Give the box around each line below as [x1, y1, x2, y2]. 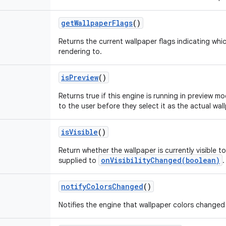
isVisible [61, 127, 98, 137]
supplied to [59, 156, 98, 165]
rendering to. [59, 47, 102, 56]
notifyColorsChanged [61, 182, 143, 191]
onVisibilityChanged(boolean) [101, 155, 220, 165]
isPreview [61, 73, 98, 82]
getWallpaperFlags [61, 18, 133, 28]
